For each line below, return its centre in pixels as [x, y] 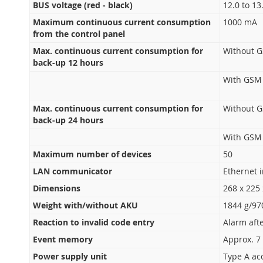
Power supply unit [70, 256]
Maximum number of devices [92, 154]
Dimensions [56, 188]
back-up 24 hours [68, 120]
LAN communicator [72, 171]
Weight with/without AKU [85, 205]
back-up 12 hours [68, 63]
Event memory [63, 239]
